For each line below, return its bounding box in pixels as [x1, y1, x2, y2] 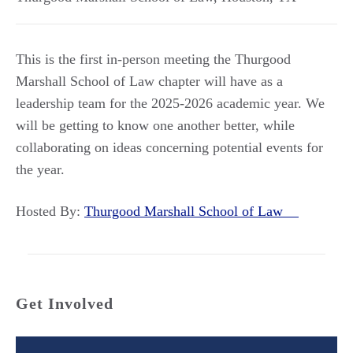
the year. [16, 162, 65, 177]
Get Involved [16, 295, 113, 312]
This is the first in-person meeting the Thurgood [16, 51, 291, 67]
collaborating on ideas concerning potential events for [16, 139, 323, 155]
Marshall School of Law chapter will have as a [16, 73, 283, 89]
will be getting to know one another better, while [16, 117, 295, 133]
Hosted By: [16, 203, 84, 219]
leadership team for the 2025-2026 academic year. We [16, 95, 325, 111]
